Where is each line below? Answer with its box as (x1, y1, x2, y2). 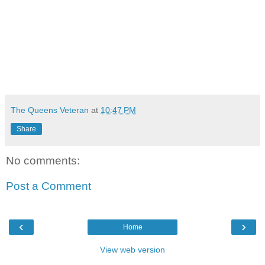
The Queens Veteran (11, 105, 89, 115)
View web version (100, 244, 165, 254)
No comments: (6, 154, 80, 167)
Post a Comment (6, 180, 91, 193)
